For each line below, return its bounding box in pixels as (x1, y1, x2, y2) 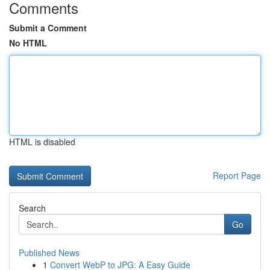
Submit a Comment (9, 22, 87, 34)
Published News (19, 246, 80, 259)
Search (19, 202, 46, 214)
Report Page (213, 169, 261, 181)
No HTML (9, 37, 47, 49)
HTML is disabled (9, 136, 75, 148)
